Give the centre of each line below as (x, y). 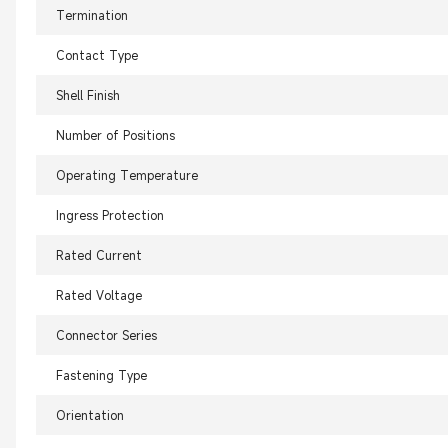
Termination (92, 15)
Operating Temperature (127, 175)
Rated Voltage (99, 295)
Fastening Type (101, 375)
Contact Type (97, 55)
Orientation (90, 415)
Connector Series (106, 335)
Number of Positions (115, 135)
